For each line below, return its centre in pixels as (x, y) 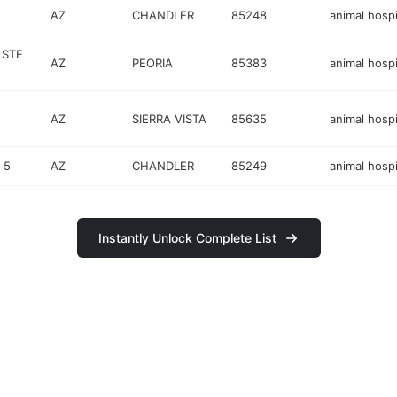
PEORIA (153, 62)
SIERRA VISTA (170, 118)
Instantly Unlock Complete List (187, 238)
